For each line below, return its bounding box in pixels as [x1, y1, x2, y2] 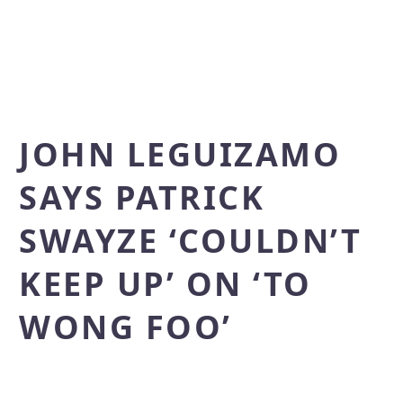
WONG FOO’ [19, 305, 232, 349]
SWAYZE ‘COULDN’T [19, 219, 362, 263]
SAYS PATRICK [19, 175, 264, 219]
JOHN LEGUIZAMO [19, 132, 341, 176]
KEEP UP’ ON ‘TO [19, 262, 312, 306]
